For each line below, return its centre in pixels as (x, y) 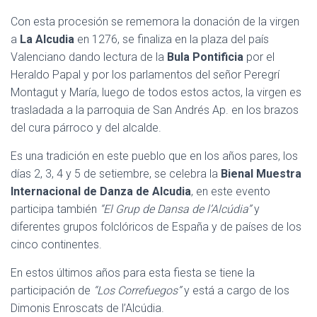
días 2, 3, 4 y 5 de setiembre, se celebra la (116, 174)
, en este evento (231, 191)
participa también (55, 209)
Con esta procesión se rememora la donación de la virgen (155, 22)
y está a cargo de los (235, 290)
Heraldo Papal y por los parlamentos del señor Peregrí (145, 75)
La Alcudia (47, 39)
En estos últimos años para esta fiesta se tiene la (133, 273)
